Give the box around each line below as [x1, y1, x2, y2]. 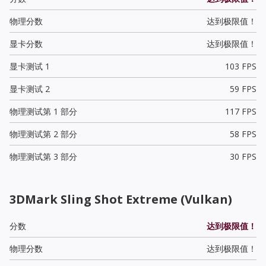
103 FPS [224, 60, 256, 72]
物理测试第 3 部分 [9, 150, 77, 162]
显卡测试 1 [9, 60, 50, 72]
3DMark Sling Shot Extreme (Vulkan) [9, 191, 232, 207]
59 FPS [229, 83, 256, 94]
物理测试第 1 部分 [9, 105, 77, 117]
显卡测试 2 [9, 83, 50, 94]
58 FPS [229, 128, 256, 140]
